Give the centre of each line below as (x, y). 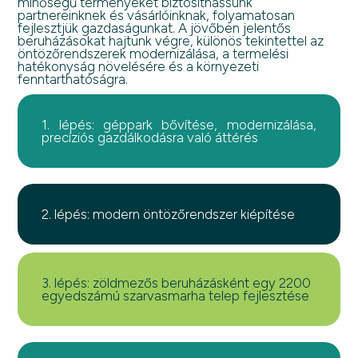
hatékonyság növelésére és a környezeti (139, 66)
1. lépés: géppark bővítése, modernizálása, (179, 124)
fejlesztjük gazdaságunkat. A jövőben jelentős (155, 28)
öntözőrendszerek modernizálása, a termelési (153, 53)
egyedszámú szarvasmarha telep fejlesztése (176, 295)
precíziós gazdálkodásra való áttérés (150, 137)
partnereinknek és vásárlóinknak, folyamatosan (157, 15)
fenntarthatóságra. (73, 79)
